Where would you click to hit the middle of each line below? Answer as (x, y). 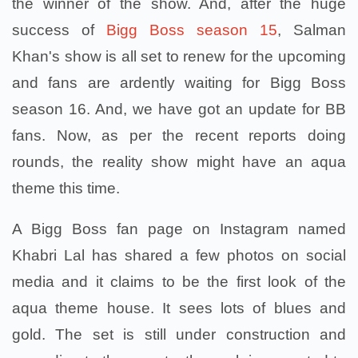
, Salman (312, 30)
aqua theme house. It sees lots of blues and (179, 308)
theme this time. (66, 188)
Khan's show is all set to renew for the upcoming (179, 56)
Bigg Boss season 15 (192, 30)
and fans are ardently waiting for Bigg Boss (179, 82)
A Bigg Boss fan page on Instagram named (179, 229)
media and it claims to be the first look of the (179, 281)
